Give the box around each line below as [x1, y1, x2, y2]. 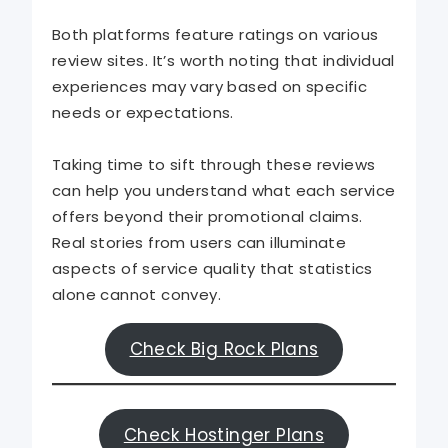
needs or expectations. [52, 102, 234, 124]
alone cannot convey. [52, 284, 221, 306]
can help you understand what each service [52, 180, 396, 202]
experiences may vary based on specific [52, 76, 368, 98]
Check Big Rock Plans [129, 337, 319, 362]
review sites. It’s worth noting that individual [52, 50, 395, 72]
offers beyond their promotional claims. [52, 206, 363, 228]
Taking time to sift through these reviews [52, 154, 376, 176]
